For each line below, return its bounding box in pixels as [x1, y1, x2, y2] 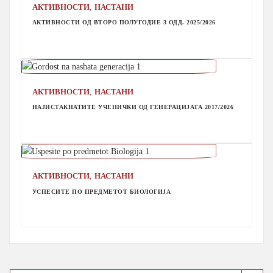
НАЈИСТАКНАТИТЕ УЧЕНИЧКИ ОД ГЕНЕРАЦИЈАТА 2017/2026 [32, 104, 234, 111]
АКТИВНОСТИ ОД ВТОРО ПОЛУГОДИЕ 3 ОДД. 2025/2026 [32, 19, 216, 26]
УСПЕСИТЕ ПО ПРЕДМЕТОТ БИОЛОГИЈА [32, 188, 171, 196]
